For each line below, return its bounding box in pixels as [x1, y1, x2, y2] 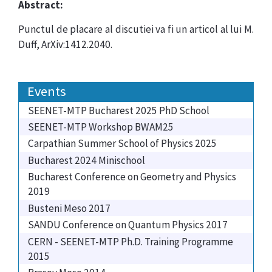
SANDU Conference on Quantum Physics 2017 [28, 218, 228, 232]
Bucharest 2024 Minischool [28, 153, 145, 167]
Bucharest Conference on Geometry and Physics [28, 170, 236, 184]
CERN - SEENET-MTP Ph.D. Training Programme [28, 234, 233, 248]
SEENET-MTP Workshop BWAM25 [28, 120, 174, 134]
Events [27, 83, 66, 100]
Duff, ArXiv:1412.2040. [18, 38, 112, 51]
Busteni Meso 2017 [28, 201, 110, 215]
